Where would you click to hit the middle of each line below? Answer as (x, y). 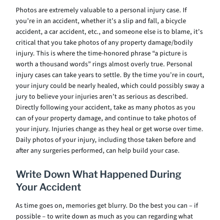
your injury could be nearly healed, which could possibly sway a (110, 86)
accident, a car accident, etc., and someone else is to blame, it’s (109, 32)
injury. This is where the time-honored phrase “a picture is (101, 54)
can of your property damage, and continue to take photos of (106, 118)
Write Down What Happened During (98, 174)
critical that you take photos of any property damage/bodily (104, 43)
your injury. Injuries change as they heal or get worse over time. (110, 129)
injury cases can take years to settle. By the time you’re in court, (110, 75)
